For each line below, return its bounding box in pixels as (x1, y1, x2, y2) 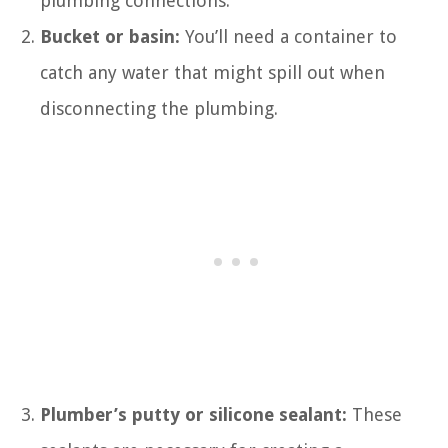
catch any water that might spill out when (40, 61, 385, 83)
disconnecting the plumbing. (40, 97, 278, 119)
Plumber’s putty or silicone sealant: (40, 403, 347, 425)
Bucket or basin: (40, 25, 180, 47)
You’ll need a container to (180, 25, 397, 47)
